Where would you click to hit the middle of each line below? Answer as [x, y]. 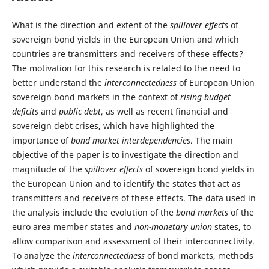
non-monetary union [173, 226]
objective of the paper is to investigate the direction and [125, 154]
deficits [25, 111]
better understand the [58, 82]
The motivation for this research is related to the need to [126, 68]
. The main [211, 140]
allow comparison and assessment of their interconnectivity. [133, 241]
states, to [231, 226]
